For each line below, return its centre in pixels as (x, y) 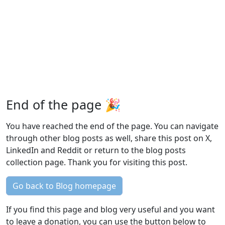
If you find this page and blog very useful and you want (110, 210)
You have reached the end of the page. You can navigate (112, 126)
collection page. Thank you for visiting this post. (97, 162)
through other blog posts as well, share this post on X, (109, 138)
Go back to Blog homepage (64, 186)
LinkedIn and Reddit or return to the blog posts (96, 150)
